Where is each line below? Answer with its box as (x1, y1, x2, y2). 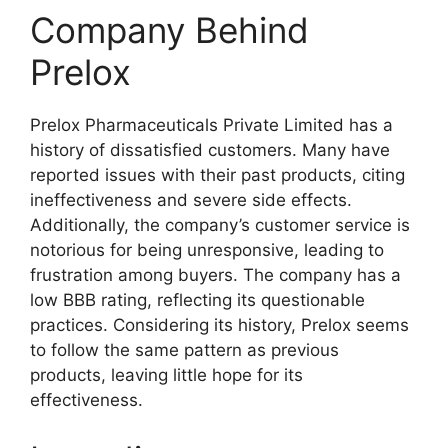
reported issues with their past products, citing (30, 164, 405, 185)
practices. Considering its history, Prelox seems (30, 314, 409, 335)
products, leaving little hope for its (30, 364, 303, 385)
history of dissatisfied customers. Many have (30, 139, 390, 160)
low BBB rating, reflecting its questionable (30, 289, 365, 310)
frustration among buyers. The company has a (30, 264, 401, 285)
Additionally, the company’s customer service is (30, 214, 410, 235)
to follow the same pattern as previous (30, 339, 339, 360)
